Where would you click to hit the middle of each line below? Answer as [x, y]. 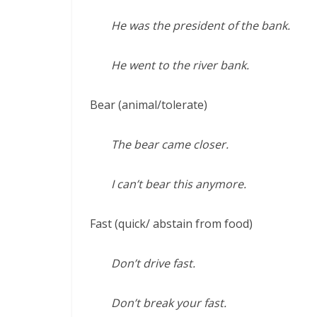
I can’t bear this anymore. [179, 184]
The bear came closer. [170, 144]
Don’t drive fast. [153, 263]
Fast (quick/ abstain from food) [171, 224]
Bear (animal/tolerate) [149, 105]
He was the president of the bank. [201, 25]
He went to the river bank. [180, 65]
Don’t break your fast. [169, 303]
